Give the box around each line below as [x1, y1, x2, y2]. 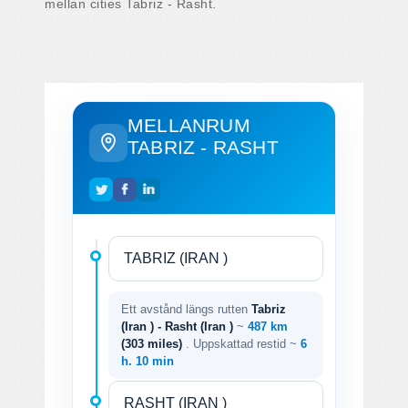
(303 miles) [121, 336, 186, 351]
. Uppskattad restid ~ [186, 336, 301, 351]
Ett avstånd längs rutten [121, 301, 251, 316]
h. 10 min [121, 353, 174, 368]
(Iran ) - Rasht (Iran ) [121, 319, 233, 333]
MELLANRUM [127, 114, 250, 136]
